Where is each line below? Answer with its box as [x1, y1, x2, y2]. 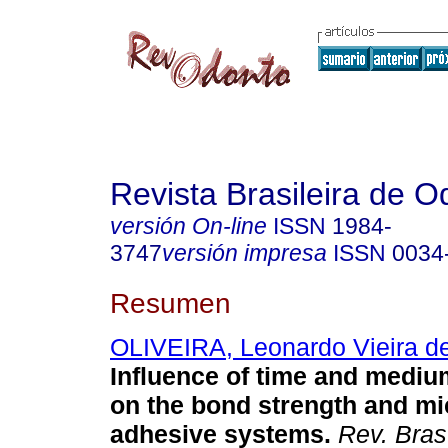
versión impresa [162, 240, 327, 266]
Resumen [110, 286, 231, 319]
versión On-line [110, 213, 267, 239]
